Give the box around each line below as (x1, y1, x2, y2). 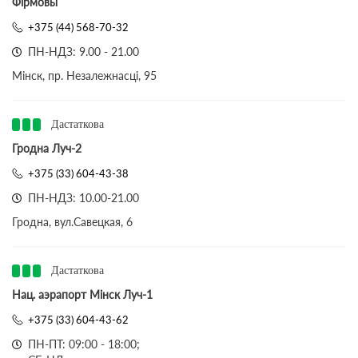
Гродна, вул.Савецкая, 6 (12, 215, 133, 229)
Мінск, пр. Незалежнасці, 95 (12, 69, 157, 82)
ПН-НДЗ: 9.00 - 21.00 (28, 45, 139, 58)
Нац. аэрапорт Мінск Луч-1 (12, 288, 153, 301)
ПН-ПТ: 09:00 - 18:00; (28, 337, 140, 351)
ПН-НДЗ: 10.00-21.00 (28, 191, 139, 205)
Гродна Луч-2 (12, 141, 82, 155)
